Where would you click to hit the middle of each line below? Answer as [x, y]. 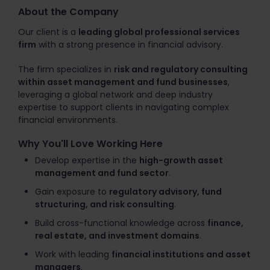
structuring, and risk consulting [105, 204]
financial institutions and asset [181, 254]
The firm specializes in [66, 69]
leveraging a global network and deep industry [115, 95]
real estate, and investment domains [117, 236]
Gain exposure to [72, 192]
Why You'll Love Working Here [90, 144]
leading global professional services [159, 32]
